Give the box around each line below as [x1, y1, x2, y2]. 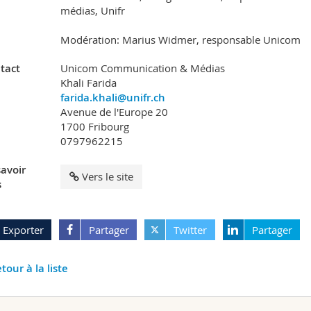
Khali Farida [60, 76, 117, 90]
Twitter [174, 223, 208, 237]
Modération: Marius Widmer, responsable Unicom [60, 33, 301, 47]
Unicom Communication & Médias [60, 61, 225, 76]
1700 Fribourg [60, 119, 129, 134]
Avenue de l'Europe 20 [60, 105, 168, 119]
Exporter [2, 223, 44, 237]
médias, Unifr [60, 3, 125, 18]
